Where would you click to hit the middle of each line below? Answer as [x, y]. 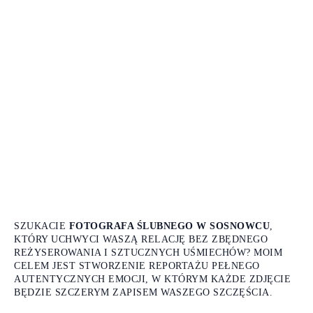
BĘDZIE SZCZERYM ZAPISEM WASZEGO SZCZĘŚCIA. [143, 293]
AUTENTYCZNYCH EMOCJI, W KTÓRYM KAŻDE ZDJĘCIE [152, 279]
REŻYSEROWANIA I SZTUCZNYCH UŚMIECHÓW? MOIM [148, 253]
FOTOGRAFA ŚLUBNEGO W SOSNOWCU [169, 226]
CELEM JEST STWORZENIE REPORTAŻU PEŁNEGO [137, 266]
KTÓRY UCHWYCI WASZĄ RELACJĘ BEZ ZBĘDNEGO [141, 240]
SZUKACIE [42, 226]
